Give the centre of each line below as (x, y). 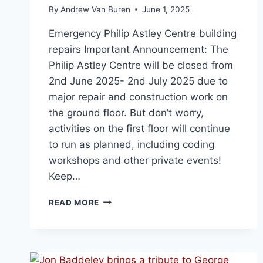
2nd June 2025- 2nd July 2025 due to (138, 81)
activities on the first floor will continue (139, 128)
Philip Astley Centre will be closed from (141, 65)
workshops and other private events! (135, 160)
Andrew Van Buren (96, 9)
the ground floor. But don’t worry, (126, 112)
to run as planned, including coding (131, 144)
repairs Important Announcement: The (139, 49)
